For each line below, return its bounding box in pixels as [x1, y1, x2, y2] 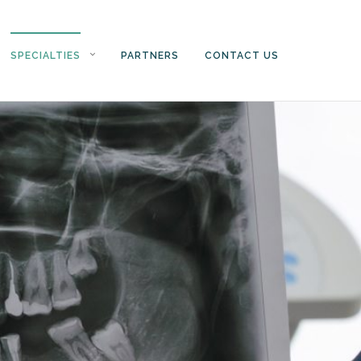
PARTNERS [121, 50, 179, 61]
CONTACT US [205, 50, 279, 61]
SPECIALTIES [10, 50, 81, 61]
